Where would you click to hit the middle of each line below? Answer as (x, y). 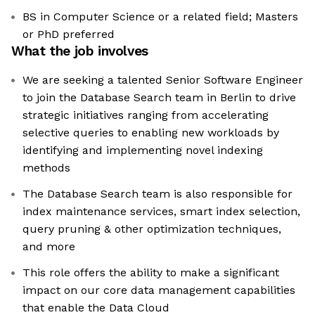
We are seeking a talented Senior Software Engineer (163, 80)
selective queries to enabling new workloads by (151, 133)
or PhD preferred (69, 34)
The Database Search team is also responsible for (157, 194)
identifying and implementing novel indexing (143, 150)
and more (49, 247)
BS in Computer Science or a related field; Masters (160, 17)
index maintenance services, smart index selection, (161, 212)
